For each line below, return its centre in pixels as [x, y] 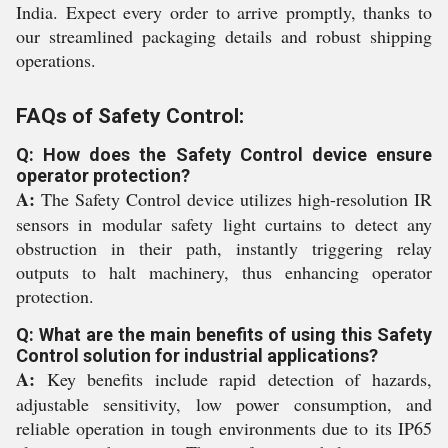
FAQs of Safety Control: [130, 116]
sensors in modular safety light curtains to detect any [224, 224]
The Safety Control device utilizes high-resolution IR [233, 199]
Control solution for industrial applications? [197, 355]
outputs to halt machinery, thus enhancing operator [224, 272]
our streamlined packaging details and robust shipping [224, 36]
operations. [56, 60]
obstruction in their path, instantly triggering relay [224, 248]
